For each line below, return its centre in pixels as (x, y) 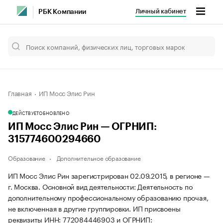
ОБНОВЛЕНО (54, 112)
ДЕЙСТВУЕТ (26, 112)
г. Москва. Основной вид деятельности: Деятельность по (100, 186)
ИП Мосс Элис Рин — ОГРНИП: (82, 127)
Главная (20, 93)
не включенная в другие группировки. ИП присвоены (94, 208)
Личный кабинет (161, 11)
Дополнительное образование (99, 158)
